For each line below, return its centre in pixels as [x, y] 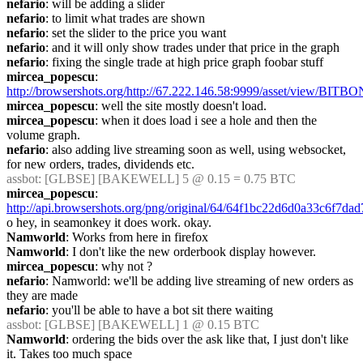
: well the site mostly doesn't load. [181, 106]
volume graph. [43, 135]
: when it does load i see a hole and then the [206, 120]
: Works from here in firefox [137, 237]
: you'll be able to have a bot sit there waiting [159, 310]
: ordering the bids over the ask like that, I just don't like [207, 339]
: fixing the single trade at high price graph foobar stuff [184, 62]
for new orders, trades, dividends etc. [100, 164]
